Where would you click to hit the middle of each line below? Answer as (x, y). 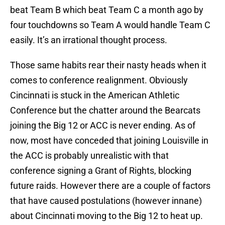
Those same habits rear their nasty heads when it (108, 65)
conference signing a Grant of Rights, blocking (101, 171)
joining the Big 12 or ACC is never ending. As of (103, 126)
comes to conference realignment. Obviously (99, 80)
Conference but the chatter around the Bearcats (105, 110)
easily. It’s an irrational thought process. (89, 40)
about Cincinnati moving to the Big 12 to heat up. (106, 216)
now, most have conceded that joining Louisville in (109, 141)
